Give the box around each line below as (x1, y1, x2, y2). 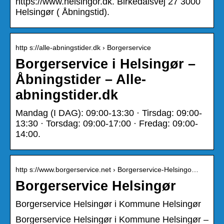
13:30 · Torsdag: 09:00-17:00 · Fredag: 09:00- (15, 118, 198, 128)
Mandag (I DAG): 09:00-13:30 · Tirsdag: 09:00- (15, 107, 202, 118)
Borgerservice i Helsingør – (15, 56, 195, 71)
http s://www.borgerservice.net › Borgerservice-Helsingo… (15, 165, 198, 173)
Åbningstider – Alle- (15, 71, 146, 87)
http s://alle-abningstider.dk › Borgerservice (15, 43, 151, 51)
